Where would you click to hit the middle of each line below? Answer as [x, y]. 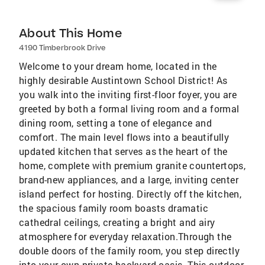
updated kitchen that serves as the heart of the [123, 151]
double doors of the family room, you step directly [129, 251]
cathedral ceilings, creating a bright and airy [117, 222]
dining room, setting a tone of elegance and [116, 123]
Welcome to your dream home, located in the [118, 66]
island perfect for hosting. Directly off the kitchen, [130, 194]
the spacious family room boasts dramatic [114, 208]
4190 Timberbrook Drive [62, 48]
